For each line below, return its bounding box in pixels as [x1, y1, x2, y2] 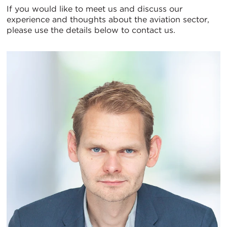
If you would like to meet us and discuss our [7, 4, 182, 14]
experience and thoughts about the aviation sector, [7, 14, 209, 24]
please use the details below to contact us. [7, 25, 175, 35]
